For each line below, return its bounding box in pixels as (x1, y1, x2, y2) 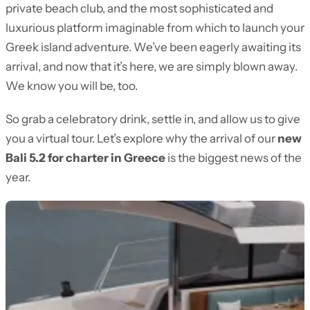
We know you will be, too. (6, 79, 138, 93)
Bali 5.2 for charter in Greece (6, 151, 165, 165)
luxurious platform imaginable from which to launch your (6, 21, 304, 35)
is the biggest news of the (165, 151, 302, 165)
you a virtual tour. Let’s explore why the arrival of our (6, 131, 277, 145)
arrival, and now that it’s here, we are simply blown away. (6, 60, 298, 73)
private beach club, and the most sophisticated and (6, 1, 273, 15)
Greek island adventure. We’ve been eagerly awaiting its (6, 40, 301, 54)
